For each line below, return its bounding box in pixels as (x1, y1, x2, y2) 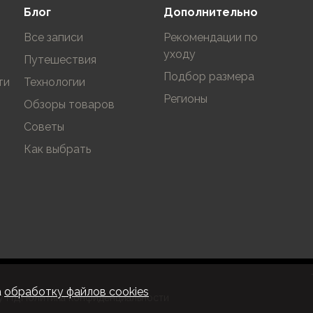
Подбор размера (163, 70, 254, 83)
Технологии (24, 75, 85, 89)
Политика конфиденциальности (21, 292, 169, 303)
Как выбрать (24, 143, 91, 156)
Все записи (24, 31, 83, 44)
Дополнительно (163, 6, 258, 19)
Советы (24, 120, 64, 133)
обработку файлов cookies (4, 285, 149, 298)
